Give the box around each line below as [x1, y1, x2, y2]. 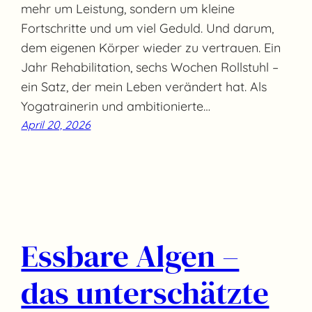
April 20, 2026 [21, 117, 91, 132]
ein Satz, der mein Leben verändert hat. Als [21, 78, 267, 95]
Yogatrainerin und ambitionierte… [21, 97, 211, 114]
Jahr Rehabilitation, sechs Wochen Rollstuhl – [21, 58, 279, 75]
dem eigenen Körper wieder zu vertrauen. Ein [21, 39, 281, 56]
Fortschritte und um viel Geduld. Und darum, [21, 19, 274, 36]
